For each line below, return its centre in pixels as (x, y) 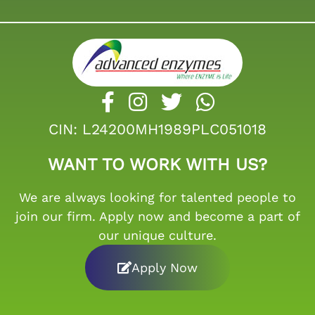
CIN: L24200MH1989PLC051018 (157, 129)
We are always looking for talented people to (157, 198)
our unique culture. (157, 236)
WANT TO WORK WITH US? (157, 165)
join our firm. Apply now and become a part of (157, 217)
